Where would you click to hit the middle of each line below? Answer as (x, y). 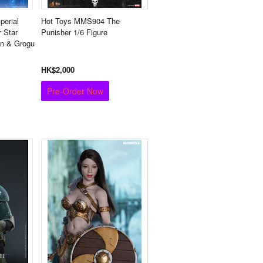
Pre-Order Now (75, 91)
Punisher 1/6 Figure (74, 32)
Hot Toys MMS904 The (80, 21)
